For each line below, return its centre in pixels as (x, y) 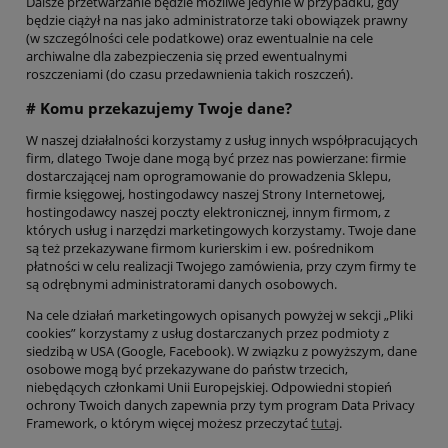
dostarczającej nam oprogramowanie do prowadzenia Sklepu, (208, 176)
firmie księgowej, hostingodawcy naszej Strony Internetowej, (205, 194)
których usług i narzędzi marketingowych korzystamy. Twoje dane (221, 230)
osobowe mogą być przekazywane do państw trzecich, (187, 369)
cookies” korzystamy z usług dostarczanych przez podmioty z (207, 333)
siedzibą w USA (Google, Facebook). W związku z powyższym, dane (221, 351)
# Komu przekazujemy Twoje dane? (159, 108)
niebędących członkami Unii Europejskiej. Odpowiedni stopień (209, 387)
